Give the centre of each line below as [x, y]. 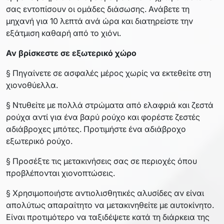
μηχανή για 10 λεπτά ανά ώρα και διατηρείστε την [99, 21]
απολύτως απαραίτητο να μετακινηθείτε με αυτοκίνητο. [110, 205]
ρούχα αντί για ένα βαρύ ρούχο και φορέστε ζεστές [103, 117]
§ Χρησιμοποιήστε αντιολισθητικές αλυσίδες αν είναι [105, 193]
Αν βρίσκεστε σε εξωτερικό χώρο [71, 53]
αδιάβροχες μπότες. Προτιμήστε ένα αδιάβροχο [96, 129]
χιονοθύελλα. [32, 85]
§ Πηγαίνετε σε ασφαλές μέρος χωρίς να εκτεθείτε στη [108, 73]
